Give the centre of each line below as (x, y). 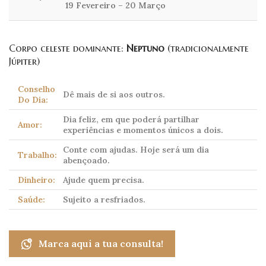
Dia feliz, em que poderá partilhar (131, 120)
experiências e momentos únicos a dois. (143, 130)
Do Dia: (33, 100)
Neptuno (145, 48)
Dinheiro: (37, 180)
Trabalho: (37, 155)
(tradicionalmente (207, 48)
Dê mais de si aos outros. (114, 95)
